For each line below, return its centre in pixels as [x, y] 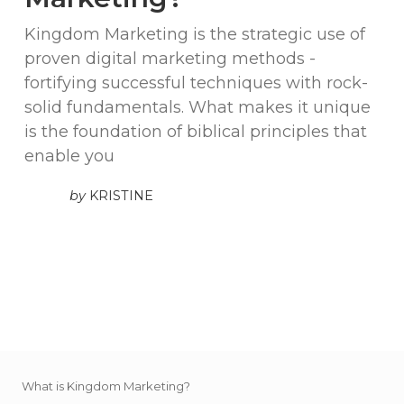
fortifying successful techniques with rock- [196, 83]
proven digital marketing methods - [170, 59]
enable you [69, 156]
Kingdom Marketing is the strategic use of [195, 35]
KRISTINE [121, 195]
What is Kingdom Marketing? [106, 386]
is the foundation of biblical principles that [196, 132]
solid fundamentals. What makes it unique [197, 108]
